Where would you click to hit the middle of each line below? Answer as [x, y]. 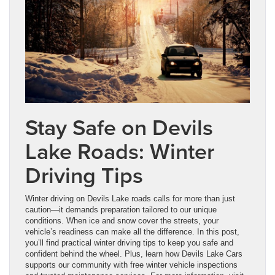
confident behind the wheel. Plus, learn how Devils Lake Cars [134, 254]
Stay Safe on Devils [119, 127]
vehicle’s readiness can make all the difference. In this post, [132, 231]
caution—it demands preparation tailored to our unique [121, 209]
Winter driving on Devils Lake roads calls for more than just [130, 198]
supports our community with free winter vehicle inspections [131, 265]
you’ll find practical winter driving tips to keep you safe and [129, 242]
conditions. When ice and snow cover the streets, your [122, 220]
